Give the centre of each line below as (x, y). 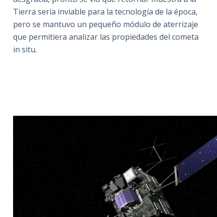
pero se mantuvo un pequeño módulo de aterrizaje (105, 24)
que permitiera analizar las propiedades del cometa (106, 37)
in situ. (25, 50)
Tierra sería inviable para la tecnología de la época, (105, 12)
